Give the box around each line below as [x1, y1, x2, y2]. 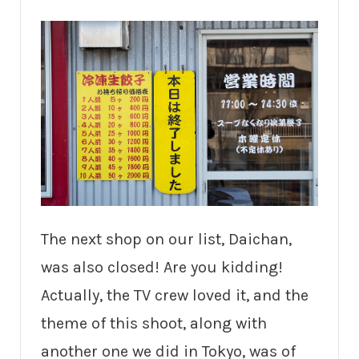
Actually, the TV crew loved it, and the [41, 285, 309, 305]
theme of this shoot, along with [41, 313, 267, 333]
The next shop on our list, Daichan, [41, 229, 292, 248]
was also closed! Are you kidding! [41, 257, 283, 276]
